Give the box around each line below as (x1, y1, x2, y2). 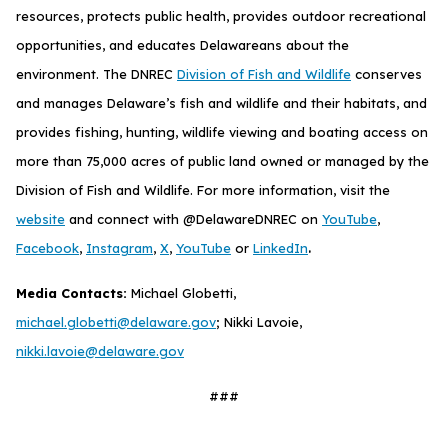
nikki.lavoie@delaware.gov (16, 342, 184, 359)
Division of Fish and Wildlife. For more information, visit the (16, 181, 390, 198)
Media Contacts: (16, 284, 131, 301)
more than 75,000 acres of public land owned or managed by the (16, 152, 429, 169)
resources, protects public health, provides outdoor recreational (16, 7, 426, 24)
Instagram (86, 239, 153, 256)
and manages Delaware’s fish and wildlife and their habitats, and (16, 94, 427, 111)
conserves (351, 65, 422, 82)
